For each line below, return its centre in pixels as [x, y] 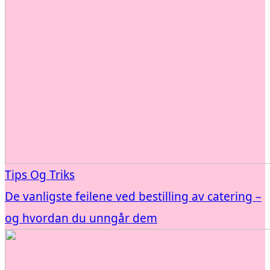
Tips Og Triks [40, 174]
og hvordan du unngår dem [81, 218]
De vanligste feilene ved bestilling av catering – [133, 196]
